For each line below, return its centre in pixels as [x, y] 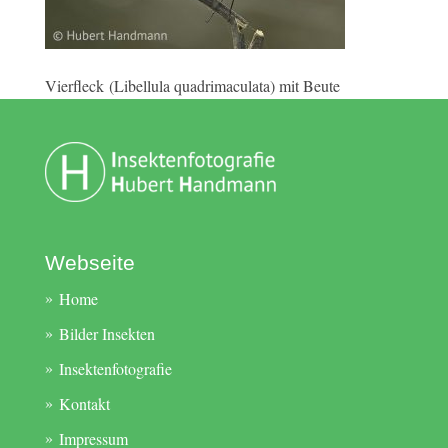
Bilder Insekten [106, 334]
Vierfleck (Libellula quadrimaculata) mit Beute [192, 85]
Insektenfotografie [115, 369]
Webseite [89, 263]
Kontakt [84, 404]
